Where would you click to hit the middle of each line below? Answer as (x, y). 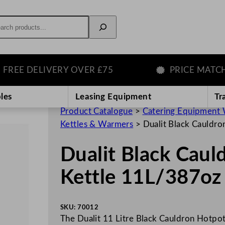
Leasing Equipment (113, 96)
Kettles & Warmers (97, 124)
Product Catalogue (97, 111)
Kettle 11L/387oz (141, 178)
